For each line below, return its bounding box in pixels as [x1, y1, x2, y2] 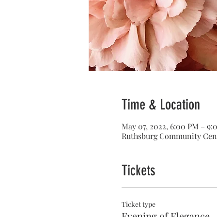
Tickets [121, 162, 155, 179]
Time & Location [121, 96, 200, 113]
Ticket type [121, 200, 155, 209]
